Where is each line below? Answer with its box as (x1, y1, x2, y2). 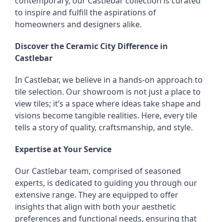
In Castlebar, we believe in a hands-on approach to (15, 74, 203, 85)
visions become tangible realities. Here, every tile (15, 110, 197, 121)
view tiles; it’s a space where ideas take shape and (15, 98, 201, 109)
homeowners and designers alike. (15, 19, 142, 30)
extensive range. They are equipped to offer (15, 189, 178, 200)
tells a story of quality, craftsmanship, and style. (15, 122, 193, 133)
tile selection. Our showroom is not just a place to (15, 86, 201, 97)
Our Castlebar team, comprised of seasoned (15, 166, 181, 176)
